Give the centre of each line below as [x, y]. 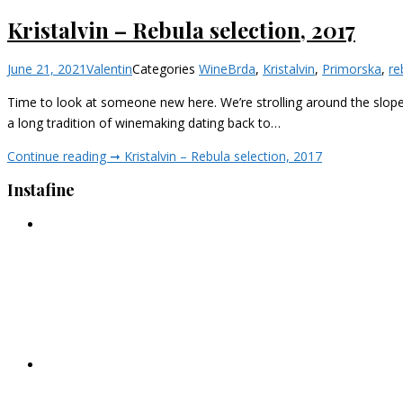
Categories [166, 69]
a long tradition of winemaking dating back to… [144, 123]
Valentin [109, 69]
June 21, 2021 [47, 69]
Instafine [41, 190]
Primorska [352, 69]
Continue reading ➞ [66, 157]
